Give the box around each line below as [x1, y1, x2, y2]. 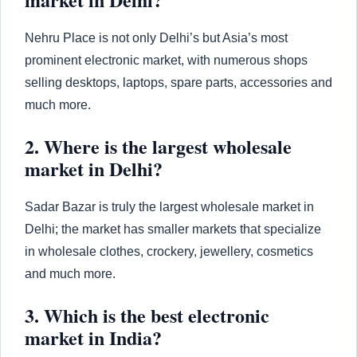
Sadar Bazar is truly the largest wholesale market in [25, 199, 314, 214]
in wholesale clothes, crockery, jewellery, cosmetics [25, 244, 313, 258]
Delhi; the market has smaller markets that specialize [25, 222, 321, 236]
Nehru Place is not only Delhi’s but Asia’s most [25, 30, 288, 45]
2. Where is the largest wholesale [25, 131, 292, 160]
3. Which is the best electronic [25, 300, 269, 329]
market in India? [25, 323, 162, 351]
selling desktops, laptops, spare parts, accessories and [25, 75, 332, 89]
